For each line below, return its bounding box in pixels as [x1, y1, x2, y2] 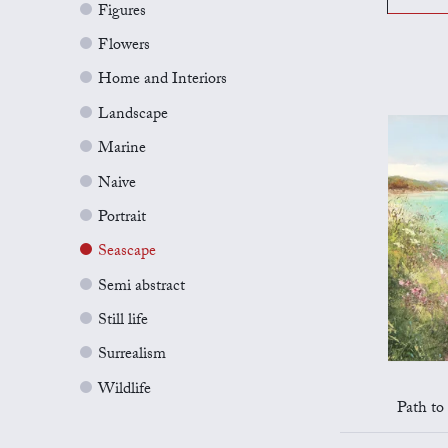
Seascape [98, 239, 156, 267]
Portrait [98, 204, 146, 232]
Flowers [98, 33, 150, 61]
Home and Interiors [98, 67, 227, 95]
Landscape [98, 101, 168, 129]
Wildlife [98, 376, 151, 404]
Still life [98, 308, 148, 336]
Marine [98, 136, 146, 164]
